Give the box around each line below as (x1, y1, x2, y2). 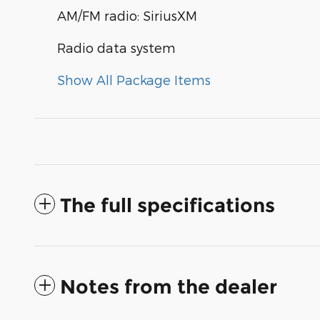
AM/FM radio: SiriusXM (57, 8, 197, 24)
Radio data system (57, 40, 176, 56)
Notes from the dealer (60, 275, 277, 299)
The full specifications (60, 194, 275, 218)
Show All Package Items (57, 72, 211, 88)
